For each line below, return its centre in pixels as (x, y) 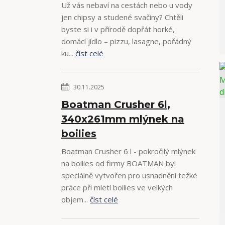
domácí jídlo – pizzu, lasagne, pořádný (126, 41)
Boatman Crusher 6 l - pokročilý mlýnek (128, 151)
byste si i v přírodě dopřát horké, (118, 29)
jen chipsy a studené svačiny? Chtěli (122, 17)
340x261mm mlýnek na (123, 119)
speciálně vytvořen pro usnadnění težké (129, 175)
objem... (76, 199)
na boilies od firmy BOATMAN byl (119, 163)
